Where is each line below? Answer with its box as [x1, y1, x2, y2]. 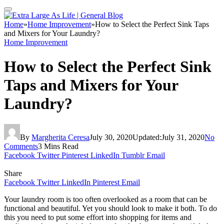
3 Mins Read [38, 141, 78, 150]
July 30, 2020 [89, 132, 132, 141]
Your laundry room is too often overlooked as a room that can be [4, 194, 207, 203]
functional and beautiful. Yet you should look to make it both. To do [4, 203, 217, 212]
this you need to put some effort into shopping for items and [4, 212, 191, 221]
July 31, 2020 [161, 132, 204, 141]
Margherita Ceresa [31, 132, 89, 141]
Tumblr [121, 150, 144, 159]
